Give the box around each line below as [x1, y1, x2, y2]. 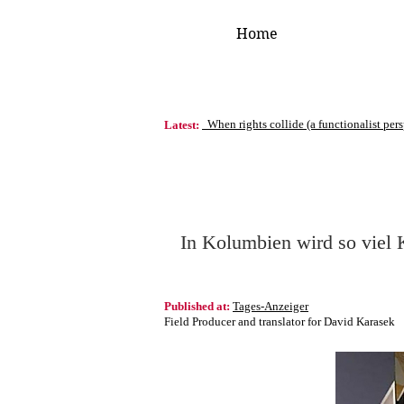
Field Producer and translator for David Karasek [164, 315, 395, 328]
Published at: [164, 299, 230, 313]
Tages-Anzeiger [233, 299, 308, 313]
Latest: [164, 118, 199, 132]
